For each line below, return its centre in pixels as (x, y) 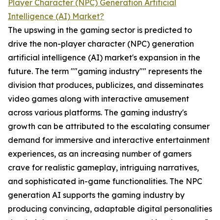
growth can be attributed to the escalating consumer (109, 126)
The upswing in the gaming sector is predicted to (100, 30)
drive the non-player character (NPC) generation (101, 44)
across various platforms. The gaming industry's (97, 113)
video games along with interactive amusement (98, 99)
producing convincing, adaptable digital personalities (110, 209)
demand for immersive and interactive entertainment (109, 140)
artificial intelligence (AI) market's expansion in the (104, 58)
